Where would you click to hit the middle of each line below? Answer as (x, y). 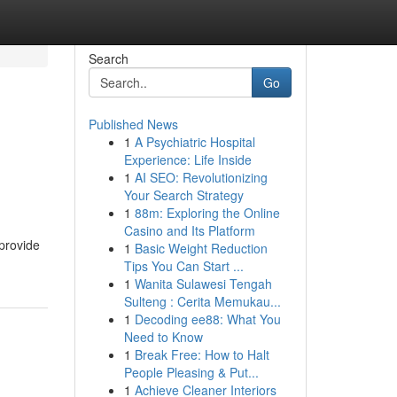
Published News (133, 124)
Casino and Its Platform (189, 230)
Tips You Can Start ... (183, 266)
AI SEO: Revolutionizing (201, 177)
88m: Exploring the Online (207, 213)
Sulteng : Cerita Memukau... (202, 301)
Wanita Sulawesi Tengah (203, 284)
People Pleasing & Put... (191, 372)
